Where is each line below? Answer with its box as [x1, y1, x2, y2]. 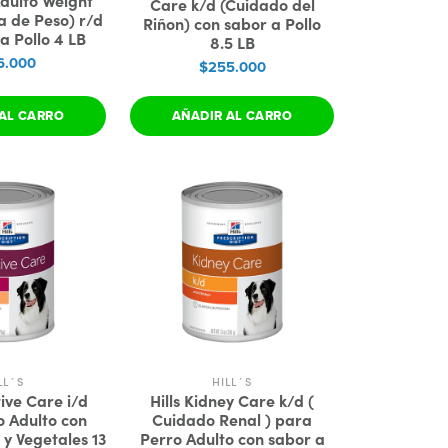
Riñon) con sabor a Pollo [143, 12, 321, 34]
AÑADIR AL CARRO [172, 106, 292, 125]
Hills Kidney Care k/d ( [150, 389, 314, 411]
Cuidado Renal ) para [152, 408, 312, 430]
